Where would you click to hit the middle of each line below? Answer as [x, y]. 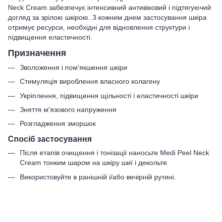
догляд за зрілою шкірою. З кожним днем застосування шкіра [107, 18]
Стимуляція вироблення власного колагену [90, 82]
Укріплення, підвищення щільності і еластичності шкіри [109, 95]
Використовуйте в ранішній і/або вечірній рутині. [98, 177]
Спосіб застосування [50, 139]
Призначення [37, 53]
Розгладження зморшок [58, 124]
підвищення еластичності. [50, 37]
